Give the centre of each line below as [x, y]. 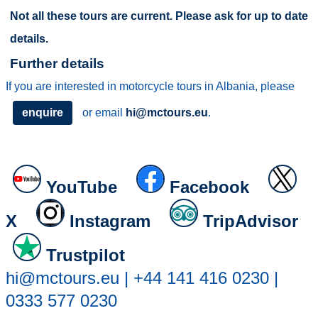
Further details [57, 64]
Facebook [210, 187]
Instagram [110, 221]
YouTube [82, 187]
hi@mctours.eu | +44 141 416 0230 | [142, 278]
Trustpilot [86, 255]
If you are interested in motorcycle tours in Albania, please [150, 86]
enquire [43, 113]
